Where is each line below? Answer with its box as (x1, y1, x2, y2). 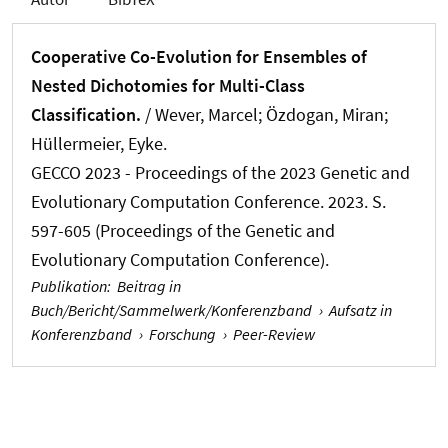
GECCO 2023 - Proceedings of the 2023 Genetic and (31, 160, 410, 184)
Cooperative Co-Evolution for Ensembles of (31, 44, 367, 68)
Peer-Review (233, 323, 316, 344)
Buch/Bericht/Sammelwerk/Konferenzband (31, 299, 312, 320)
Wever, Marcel (155, 102, 258, 126)
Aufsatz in (329, 299, 393, 320)
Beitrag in (117, 275, 181, 296)
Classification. (31, 102, 141, 126)
